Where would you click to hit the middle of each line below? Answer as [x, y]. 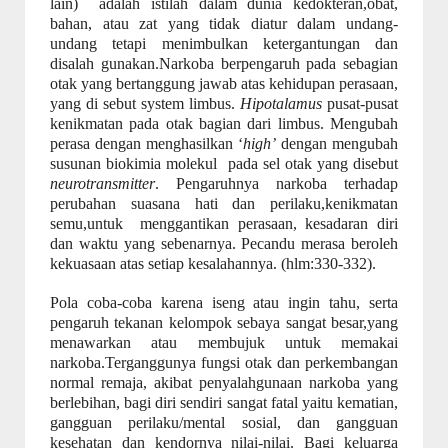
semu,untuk [86, 223]
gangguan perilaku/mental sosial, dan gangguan [224, 422]
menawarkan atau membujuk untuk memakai [224, 342]
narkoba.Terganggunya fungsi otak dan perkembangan [224, 362]
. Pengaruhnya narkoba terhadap [276, 183]
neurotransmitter [102, 183]
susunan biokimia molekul [134, 163]
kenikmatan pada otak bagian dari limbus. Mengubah [224, 123]
